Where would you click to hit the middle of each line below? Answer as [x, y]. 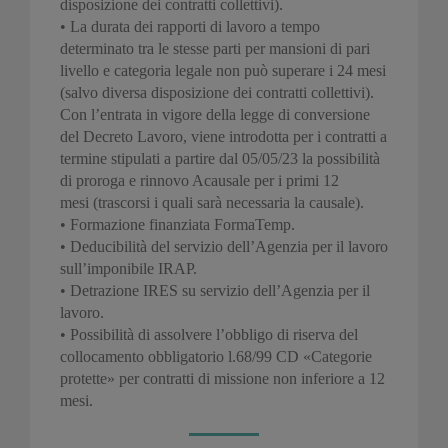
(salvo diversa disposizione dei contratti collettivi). [217, 92]
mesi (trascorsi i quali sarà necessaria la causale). [212, 202]
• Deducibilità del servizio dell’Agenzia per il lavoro [224, 246]
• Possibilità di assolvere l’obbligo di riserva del [209, 334]
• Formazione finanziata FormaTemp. [177, 224]
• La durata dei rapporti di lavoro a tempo [190, 26]
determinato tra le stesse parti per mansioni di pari [215, 48]
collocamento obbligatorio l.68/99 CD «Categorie [216, 356]
